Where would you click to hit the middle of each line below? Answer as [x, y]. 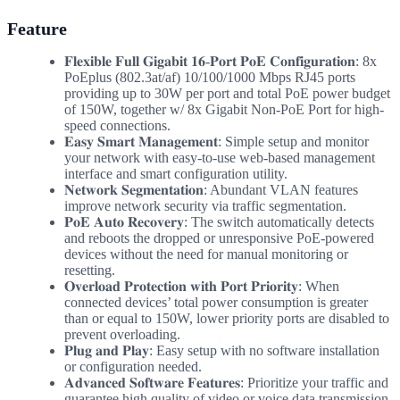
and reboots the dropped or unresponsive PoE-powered [219, 237]
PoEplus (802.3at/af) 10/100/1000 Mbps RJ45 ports [210, 77]
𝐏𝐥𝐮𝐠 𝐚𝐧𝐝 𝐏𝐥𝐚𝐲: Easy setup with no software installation [222, 350]
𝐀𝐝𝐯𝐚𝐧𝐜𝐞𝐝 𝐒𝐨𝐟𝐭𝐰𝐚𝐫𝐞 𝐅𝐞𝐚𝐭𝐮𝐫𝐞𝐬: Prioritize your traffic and [226, 382]
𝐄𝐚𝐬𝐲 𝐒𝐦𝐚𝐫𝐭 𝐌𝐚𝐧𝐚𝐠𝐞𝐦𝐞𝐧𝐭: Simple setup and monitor [217, 141]
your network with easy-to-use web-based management [220, 157]
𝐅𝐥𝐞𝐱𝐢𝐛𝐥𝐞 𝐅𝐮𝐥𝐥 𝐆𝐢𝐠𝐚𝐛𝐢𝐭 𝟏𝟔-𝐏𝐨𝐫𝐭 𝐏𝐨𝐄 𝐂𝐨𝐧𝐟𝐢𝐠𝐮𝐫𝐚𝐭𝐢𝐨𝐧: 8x [221, 61]
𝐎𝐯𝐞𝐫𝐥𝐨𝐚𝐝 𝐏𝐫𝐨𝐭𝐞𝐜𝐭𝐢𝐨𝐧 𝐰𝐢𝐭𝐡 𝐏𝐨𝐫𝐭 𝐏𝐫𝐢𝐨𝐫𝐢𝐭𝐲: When [202, 286]
